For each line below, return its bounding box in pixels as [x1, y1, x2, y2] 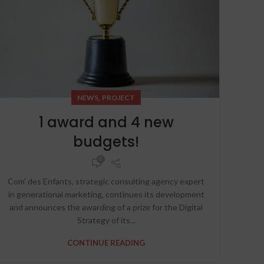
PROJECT [102, 93, 135, 102]
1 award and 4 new [38, 112, 174, 132]
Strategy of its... [77, 214, 136, 225]
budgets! [73, 131, 139, 151]
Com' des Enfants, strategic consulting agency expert [8, 176, 204, 186]
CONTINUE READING [67, 237, 145, 247]
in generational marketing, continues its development [8, 189, 204, 199]
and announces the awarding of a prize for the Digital [9, 202, 203, 212]
